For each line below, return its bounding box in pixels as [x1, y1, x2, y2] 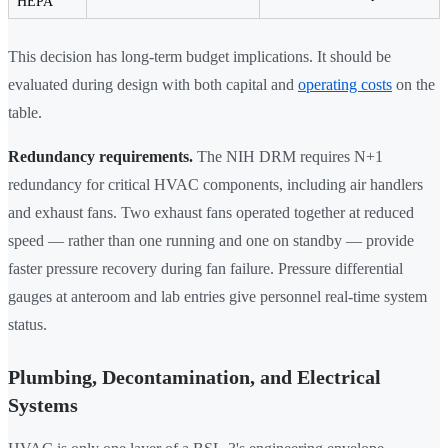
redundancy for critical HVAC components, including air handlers [8, 176, 423, 194]
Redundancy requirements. [8, 148, 193, 166]
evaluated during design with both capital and [8, 76, 298, 94]
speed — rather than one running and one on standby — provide [8, 232, 414, 250]
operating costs [298, 76, 392, 94]
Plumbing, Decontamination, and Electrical [8, 366, 381, 389]
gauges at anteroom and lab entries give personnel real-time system [8, 288, 427, 306]
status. [8, 316, 47, 334]
